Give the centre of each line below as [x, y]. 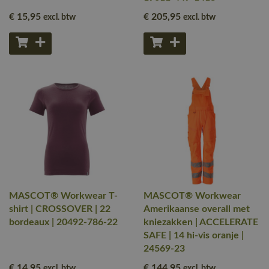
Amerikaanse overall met [197, 209]
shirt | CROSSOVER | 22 [60, 209]
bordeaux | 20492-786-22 [63, 222]
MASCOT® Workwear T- [63, 196]
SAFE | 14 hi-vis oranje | [194, 235]
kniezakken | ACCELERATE [201, 222]
